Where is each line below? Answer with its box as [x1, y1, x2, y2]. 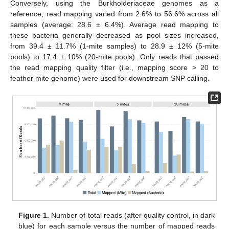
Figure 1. [18, 211, 50, 219]
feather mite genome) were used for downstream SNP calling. [10, 74, 210, 83]
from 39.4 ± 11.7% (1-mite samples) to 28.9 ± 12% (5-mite [10, 42, 219, 51]
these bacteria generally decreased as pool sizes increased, [10, 31, 219, 40]
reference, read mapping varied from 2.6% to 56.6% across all [10, 10, 219, 18]
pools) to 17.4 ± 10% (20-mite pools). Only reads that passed [10, 53, 219, 61]
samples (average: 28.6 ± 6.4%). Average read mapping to [10, 20, 219, 29]
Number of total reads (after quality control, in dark [49, 211, 215, 219]
